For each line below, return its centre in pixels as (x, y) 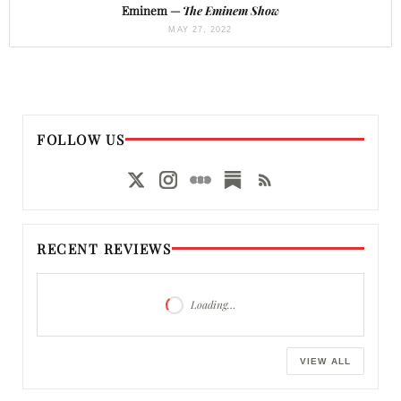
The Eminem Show (231, 10)
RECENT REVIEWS (104, 248)
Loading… (213, 304)
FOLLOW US (81, 139)
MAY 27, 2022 (200, 29)
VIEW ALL (325, 362)
